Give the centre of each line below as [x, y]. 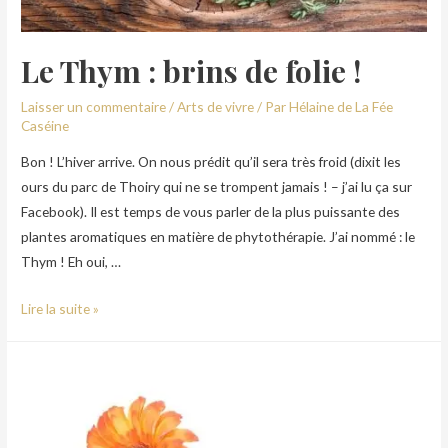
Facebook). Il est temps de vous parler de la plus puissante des [211, 211]
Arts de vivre [216, 107]
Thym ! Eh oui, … [71, 261]
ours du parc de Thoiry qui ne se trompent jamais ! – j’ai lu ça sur [217, 186]
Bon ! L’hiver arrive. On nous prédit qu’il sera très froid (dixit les [211, 161]
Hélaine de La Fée [341, 107]
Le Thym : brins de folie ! [191, 71]
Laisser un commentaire [94, 107]
